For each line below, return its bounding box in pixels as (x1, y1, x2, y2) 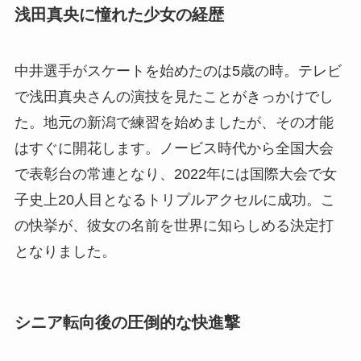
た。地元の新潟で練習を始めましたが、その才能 (14, 114, 334, 131)
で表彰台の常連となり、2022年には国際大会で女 (14, 165, 337, 182)
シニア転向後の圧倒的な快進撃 (14, 313, 240, 331)
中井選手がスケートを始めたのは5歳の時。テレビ (14, 62, 342, 79)
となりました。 (14, 243, 116, 259)
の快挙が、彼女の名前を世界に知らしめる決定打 (14, 217, 334, 234)
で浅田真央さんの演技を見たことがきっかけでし (14, 88, 334, 105)
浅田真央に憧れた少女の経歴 (14, 6, 224, 24)
